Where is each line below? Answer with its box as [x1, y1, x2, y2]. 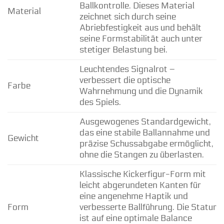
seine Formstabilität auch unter [79, 33, 202, 44]
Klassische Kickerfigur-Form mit [79, 168, 206, 179]
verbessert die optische [79, 74, 170, 85]
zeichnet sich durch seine [79, 11, 176, 22]
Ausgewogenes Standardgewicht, [79, 116, 211, 127]
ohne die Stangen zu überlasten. [79, 149, 204, 160]
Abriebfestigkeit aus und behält [79, 22, 201, 33]
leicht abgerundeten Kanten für [79, 179, 201, 190]
